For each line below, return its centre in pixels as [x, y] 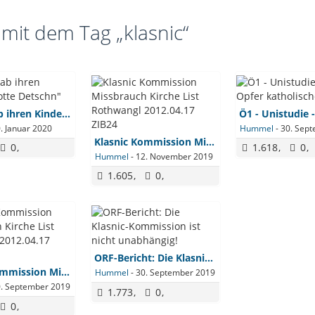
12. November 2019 [174, 156]
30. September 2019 [175, 273]
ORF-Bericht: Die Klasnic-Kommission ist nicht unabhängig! [208, 258]
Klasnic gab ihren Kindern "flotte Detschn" [66, 114]
